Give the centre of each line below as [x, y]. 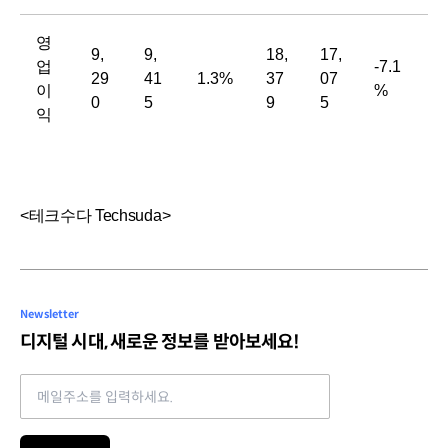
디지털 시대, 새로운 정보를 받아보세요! [160, 342]
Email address [70, 385]
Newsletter [49, 314]
